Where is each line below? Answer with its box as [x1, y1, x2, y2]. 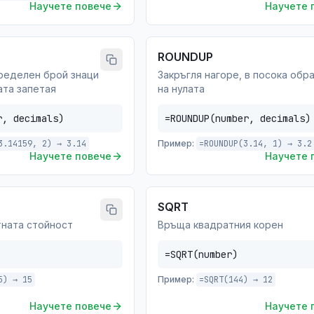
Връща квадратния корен [158, 219, 283, 231]
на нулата [158, 83, 205, 95]
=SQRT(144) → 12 [199, 274, 273, 285]
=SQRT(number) [165, 248, 238, 261]
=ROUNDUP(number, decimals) [165, 112, 310, 125]
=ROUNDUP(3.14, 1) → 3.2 [199, 138, 312, 149]
